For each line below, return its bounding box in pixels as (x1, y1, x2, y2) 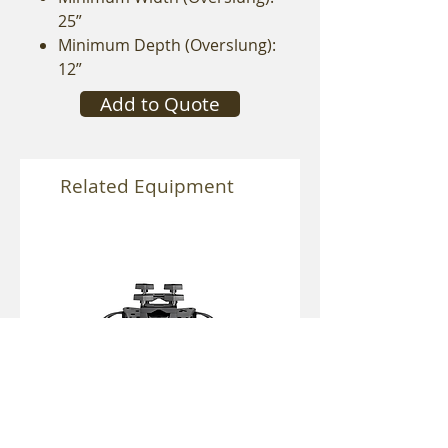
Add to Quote (100, 91, 220, 117)
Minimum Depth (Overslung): (57, 34, 276, 57)
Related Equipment (60, 173, 234, 200)
